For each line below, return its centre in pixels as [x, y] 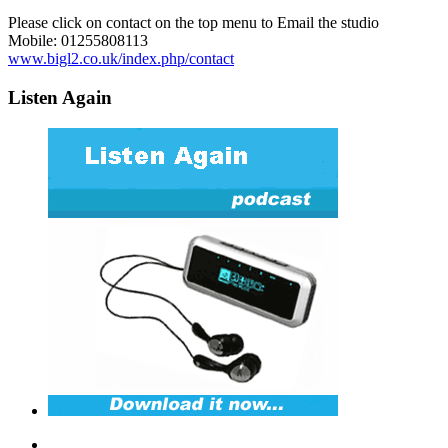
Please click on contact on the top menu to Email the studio [193, 23]
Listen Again [60, 97]
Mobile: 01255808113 [78, 41]
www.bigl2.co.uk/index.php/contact [121, 59]
